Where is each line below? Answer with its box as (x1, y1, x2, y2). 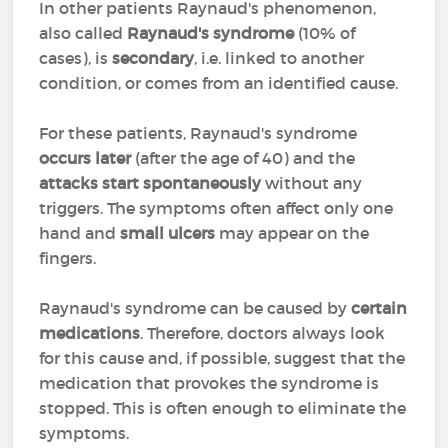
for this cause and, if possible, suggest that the (39, 348, 406, 368)
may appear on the (215, 223, 370, 243)
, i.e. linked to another (194, 48, 365, 68)
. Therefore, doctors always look (140, 323, 386, 343)
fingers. (39, 248, 97, 268)
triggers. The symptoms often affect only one (39, 198, 394, 218)
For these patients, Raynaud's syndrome (39, 123, 358, 143)
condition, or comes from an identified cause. (39, 73, 399, 93)
